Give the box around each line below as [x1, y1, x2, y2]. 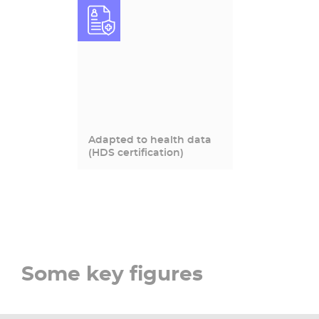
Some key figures [21, 261, 203, 286]
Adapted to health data [88, 132, 211, 146]
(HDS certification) [88, 145, 184, 159]
